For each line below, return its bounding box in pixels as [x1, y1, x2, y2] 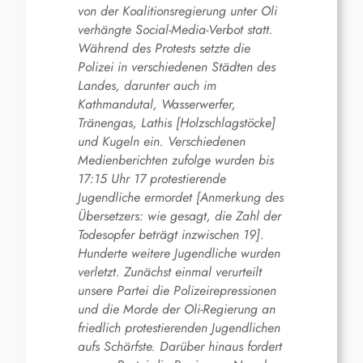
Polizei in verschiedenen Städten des [78, 58, 275, 77]
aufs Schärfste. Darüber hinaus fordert [78, 337, 282, 357]
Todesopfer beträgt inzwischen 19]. [78, 225, 264, 245]
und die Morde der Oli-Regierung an [78, 300, 275, 319]
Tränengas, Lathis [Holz [78, 113, 204, 133]
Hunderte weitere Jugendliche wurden [78, 244, 280, 263]
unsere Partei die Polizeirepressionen [78, 281, 276, 301]
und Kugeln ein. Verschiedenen [78, 132, 246, 152]
